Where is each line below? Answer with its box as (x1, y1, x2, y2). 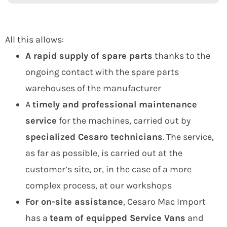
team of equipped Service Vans (50, 212, 185, 223)
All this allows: (5, 34, 64, 45)
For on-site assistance (25, 196, 123, 207)
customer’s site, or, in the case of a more (25, 164, 192, 175)
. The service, (163, 131, 214, 142)
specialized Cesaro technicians (25, 131, 163, 142)
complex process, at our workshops (25, 180, 172, 191)
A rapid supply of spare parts (25, 50, 153, 61)
